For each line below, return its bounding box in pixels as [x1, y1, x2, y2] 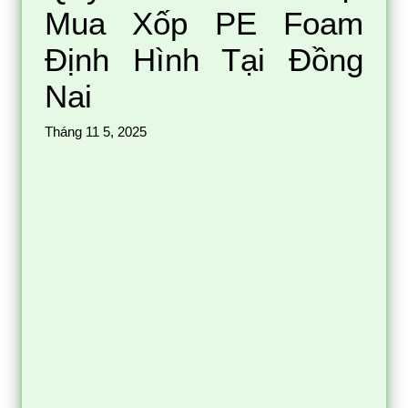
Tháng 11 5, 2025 [45, 124, 147, 139]
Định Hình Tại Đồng [45, 41, 363, 77]
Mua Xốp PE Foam [45, 5, 363, 41]
